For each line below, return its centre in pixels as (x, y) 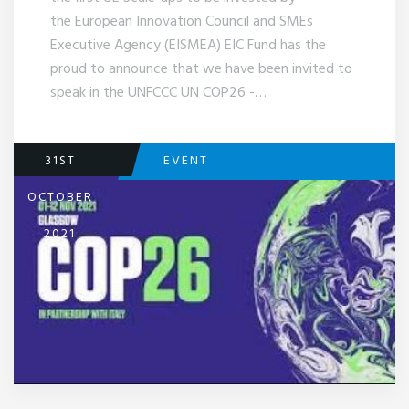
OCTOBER (60, 197)
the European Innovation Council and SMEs (182, 21)
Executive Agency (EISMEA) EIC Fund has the (188, 45)
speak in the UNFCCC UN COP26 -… (158, 93)
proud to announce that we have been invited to (201, 69)
